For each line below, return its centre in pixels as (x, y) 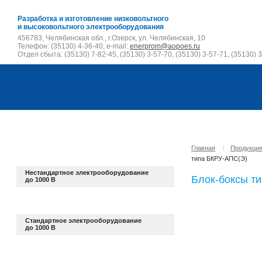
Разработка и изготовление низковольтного (93, 19)
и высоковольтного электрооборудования (91, 27)
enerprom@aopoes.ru (165, 46)
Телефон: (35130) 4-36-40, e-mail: (74, 46)
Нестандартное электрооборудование (87, 173)
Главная (203, 148)
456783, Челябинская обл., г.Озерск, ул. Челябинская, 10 (111, 38)
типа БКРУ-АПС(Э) (219, 158)
